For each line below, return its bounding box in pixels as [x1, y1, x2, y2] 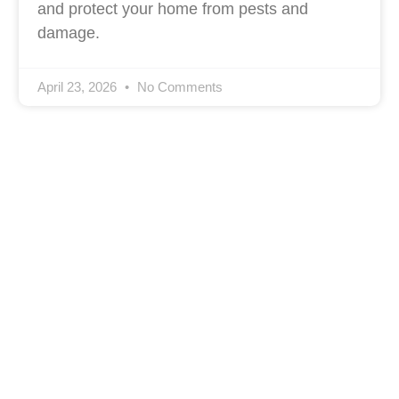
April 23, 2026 [37, 78, 120, 94]
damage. [37, 23, 100, 42]
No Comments [133, 78, 223, 94]
